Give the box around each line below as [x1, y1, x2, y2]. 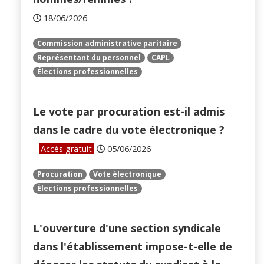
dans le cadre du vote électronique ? [33, 123, 225, 137]
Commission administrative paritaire [37, 38, 177, 49]
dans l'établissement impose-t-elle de [33, 239, 232, 254]
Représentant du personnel [37, 52, 141, 63]
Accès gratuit [41, 143, 92, 155]
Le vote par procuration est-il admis [33, 104, 225, 119]
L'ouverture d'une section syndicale [33, 221, 221, 236]
